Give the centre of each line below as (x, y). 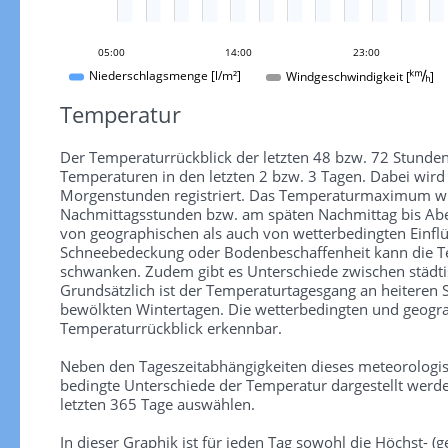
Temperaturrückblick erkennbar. (170, 327)
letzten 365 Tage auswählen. (157, 403)
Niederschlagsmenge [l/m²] (165, 76)
